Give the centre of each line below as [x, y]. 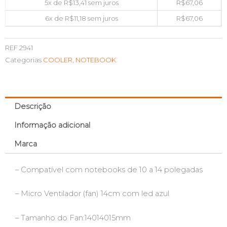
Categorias [23, 60]
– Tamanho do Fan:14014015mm [73, 218]
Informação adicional [52, 125]
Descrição [32, 106]
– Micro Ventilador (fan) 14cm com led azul [92, 194]
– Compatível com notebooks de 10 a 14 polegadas [109, 169]
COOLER [58, 60]
